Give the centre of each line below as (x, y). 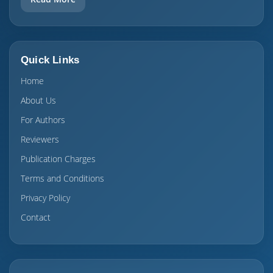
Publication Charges (58, 159)
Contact (36, 217)
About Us (38, 100)
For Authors (43, 120)
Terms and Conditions (62, 178)
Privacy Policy (45, 198)
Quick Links (50, 60)
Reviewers (40, 139)
